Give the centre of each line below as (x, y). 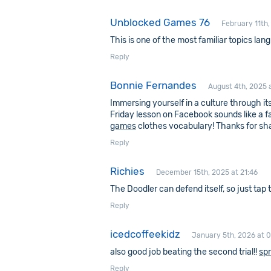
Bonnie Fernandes (153, 85)
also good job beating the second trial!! (184, 252)
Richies (127, 171)
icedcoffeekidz (145, 234)
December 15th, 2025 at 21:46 (207, 172)
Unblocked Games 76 (160, 22)
